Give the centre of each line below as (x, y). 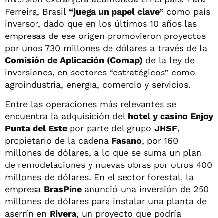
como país (188, 11)
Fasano (127, 140)
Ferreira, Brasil (36, 11)
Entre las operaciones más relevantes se (91, 104)
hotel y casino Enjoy (169, 116)
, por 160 (160, 140)
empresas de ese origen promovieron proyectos (105, 36)
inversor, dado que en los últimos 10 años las (101, 23)
